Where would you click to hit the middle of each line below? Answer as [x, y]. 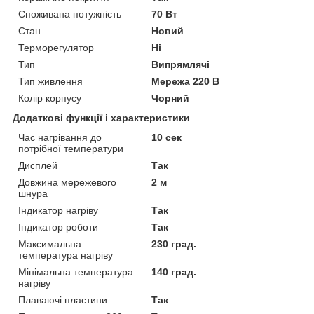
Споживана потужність [70, 14]
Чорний [171, 98]
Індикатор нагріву [58, 210]
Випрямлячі [181, 64]
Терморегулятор [56, 47]
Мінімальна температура [76, 272]
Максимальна [50, 244]
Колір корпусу [50, 98]
